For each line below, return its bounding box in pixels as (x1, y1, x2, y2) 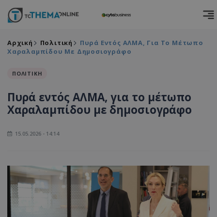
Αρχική (7, 38, 33, 47)
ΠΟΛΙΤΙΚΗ (12, 70, 43, 77)
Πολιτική (40, 38, 73, 47)
